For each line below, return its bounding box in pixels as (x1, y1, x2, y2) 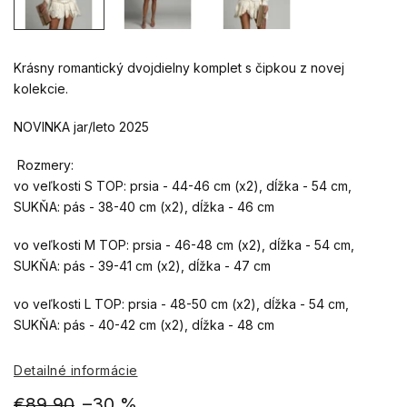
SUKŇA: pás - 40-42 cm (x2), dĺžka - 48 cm (14, 317, 274, 333)
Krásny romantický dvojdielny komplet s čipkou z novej (14, 60, 344, 76)
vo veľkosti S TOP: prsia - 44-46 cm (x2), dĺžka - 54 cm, (14, 178, 352, 194)
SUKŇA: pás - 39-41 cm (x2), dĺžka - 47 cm (14, 258, 271, 274)
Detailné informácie (14, 362, 138, 379)
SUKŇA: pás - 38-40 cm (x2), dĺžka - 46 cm (14, 199, 274, 215)
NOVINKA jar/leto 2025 (14, 119, 149, 135)
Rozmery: (17, 157, 74, 174)
